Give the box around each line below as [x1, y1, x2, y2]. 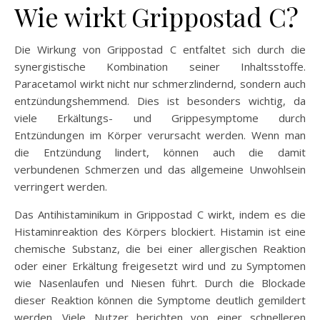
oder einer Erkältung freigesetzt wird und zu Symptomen [14, 258, 306, 273]
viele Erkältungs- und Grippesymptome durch [14, 110, 306, 125]
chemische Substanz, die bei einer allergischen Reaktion [14, 241, 306, 256]
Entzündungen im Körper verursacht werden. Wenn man [14, 127, 306, 142]
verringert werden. [14, 179, 107, 194]
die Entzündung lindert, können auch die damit [14, 144, 306, 159]
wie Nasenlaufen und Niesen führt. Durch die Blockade [14, 275, 306, 290]
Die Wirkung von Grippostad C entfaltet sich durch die [14, 41, 306, 56]
